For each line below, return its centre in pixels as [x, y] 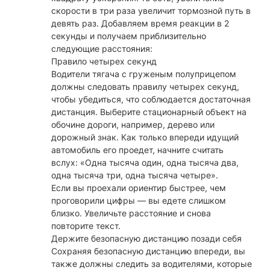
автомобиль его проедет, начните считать [137, 150]
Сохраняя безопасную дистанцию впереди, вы [148, 251]
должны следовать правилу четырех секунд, [145, 87]
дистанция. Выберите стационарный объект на [149, 112]
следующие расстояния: [102, 49]
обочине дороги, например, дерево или [133, 125]
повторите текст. [86, 226]
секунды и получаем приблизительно [129, 36]
